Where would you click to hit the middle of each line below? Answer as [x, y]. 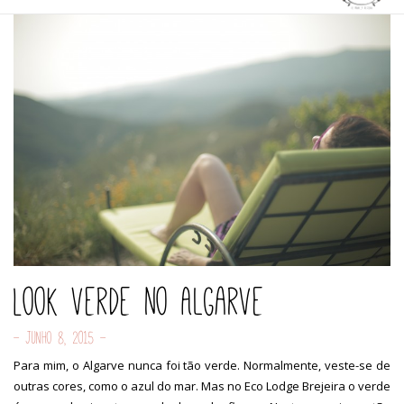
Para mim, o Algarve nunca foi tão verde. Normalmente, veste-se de [202, 365]
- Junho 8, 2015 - [60, 337]
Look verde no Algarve [139, 301]
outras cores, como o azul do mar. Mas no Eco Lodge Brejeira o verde [202, 386]
